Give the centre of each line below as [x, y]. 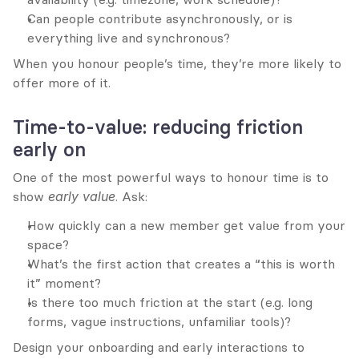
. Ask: [131, 196]
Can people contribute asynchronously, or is [160, 18]
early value [82, 196]
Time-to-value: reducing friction [158, 127]
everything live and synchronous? [129, 38]
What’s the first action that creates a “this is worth [181, 264]
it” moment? [64, 283]
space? [48, 244]
